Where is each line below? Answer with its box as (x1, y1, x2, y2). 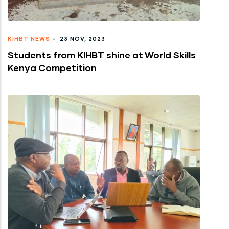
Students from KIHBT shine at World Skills (8, 49, 196, 60)
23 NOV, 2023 (58, 35, 105, 42)
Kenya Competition (8, 61, 97, 73)
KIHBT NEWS (8, 35, 50, 42)
